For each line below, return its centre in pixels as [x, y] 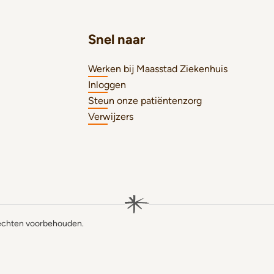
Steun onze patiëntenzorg [145, 101]
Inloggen [107, 85]
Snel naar [117, 39]
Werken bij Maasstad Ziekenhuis [158, 69]
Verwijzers [111, 117]
